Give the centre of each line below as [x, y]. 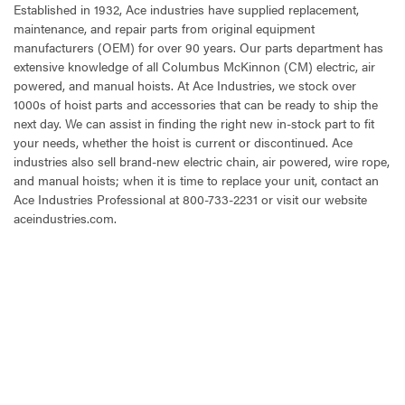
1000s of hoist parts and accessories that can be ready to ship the [196, 104]
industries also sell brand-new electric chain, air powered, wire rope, [202, 160]
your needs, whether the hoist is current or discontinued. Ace [183, 141]
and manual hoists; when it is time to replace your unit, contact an [196, 179]
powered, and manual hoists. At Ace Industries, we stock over [185, 85]
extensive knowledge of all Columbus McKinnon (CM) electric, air [194, 66]
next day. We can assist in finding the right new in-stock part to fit [194, 122]
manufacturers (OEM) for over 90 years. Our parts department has [198, 47]
